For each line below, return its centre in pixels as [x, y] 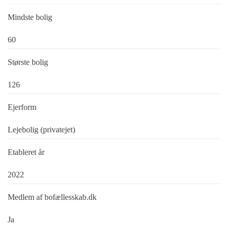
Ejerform [22, 107]
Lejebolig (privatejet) [41, 130]
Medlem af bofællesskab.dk [52, 197]
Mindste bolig [30, 17]
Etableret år [26, 152]
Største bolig [28, 62]
